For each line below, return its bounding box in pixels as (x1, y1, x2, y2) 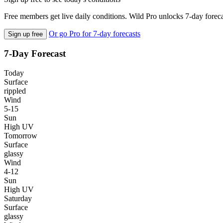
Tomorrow (4, 131, 37, 140)
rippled (4, 87, 26, 96)
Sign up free (8, 30, 43, 38)
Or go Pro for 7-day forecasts (49, 29, 140, 38)
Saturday (4, 194, 32, 203)
